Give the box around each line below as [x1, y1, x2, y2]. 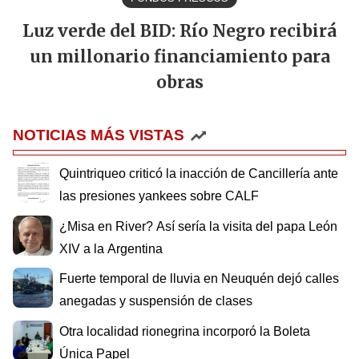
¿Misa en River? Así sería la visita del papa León [59, 219, 337, 233]
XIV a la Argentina [59, 241, 163, 256]
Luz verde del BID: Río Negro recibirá [22, 21, 337, 42]
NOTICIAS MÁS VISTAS [13, 127, 184, 144]
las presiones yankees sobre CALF [59, 189, 259, 204]
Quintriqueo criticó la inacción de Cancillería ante [59, 167, 338, 181]
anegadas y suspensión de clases [59, 294, 252, 309]
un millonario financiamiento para [29, 46, 330, 68]
